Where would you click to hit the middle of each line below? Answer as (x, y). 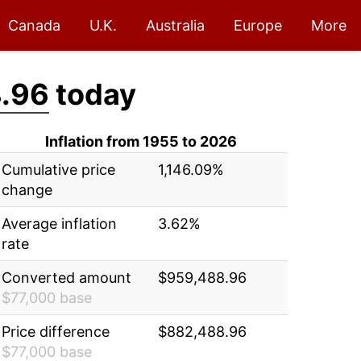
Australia (175, 25)
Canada (34, 25)
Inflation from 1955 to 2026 (141, 141)
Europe (258, 25)
